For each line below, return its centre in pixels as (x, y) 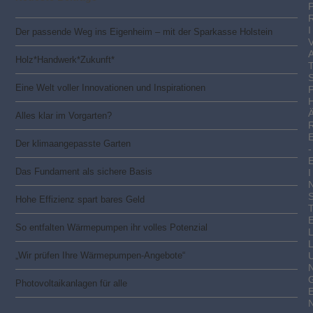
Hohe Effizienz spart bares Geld (80, 199)
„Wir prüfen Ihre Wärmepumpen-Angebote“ (101, 255)
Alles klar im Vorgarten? (64, 115)
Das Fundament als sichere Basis (84, 171)
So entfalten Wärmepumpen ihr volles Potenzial (112, 227)
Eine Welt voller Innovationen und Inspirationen (111, 87)
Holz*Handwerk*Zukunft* (65, 59)
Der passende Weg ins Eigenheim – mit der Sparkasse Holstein (144, 31)
